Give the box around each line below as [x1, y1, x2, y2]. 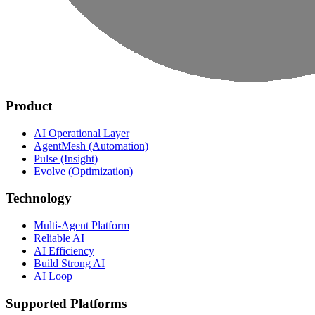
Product [6, 98, 52, 113]
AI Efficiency [34, 244, 94, 257]
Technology [6, 191, 72, 206]
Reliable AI [34, 231, 84, 244]
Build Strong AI [34, 257, 105, 269]
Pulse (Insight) [34, 152, 98, 165]
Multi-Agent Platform [34, 219, 129, 231]
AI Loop [34, 269, 72, 282]
